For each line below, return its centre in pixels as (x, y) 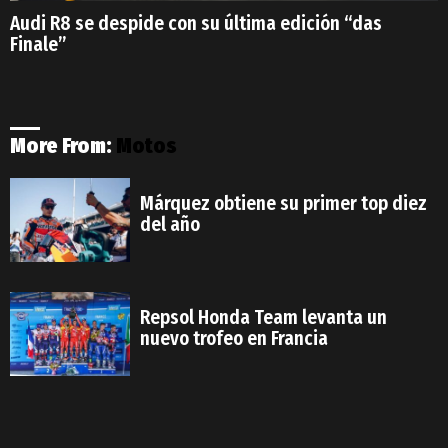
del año (170, 225)
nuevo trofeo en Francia (234, 339)
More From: (63, 145)
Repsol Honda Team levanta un (263, 318)
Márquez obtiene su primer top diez (283, 204)
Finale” (38, 44)
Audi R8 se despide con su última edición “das (196, 23)
